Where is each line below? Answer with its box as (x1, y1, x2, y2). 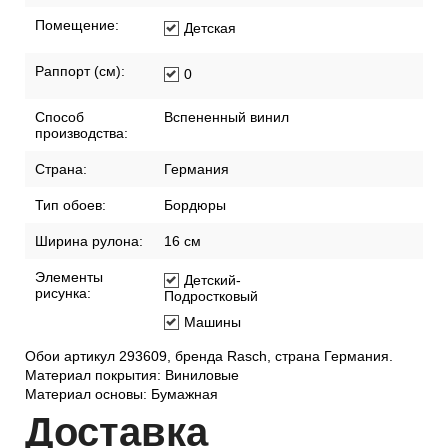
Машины (184, 314, 241, 331)
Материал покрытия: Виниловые (25, 367, 239, 384)
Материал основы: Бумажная (25, 386, 218, 403)
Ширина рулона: (35, 233, 143, 250)
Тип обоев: (35, 197, 106, 214)
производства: (35, 125, 128, 142)
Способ (35, 109, 84, 126)
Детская (184, 20, 236, 37)
